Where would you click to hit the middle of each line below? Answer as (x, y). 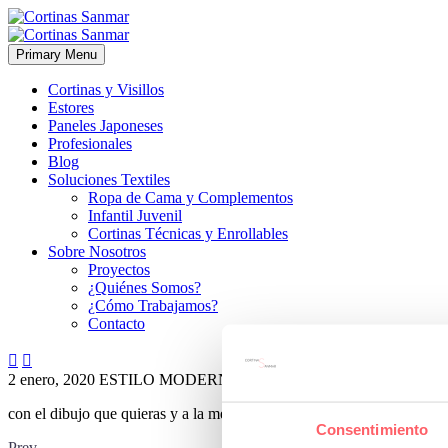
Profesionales (90, 143)
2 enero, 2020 (51, 379)
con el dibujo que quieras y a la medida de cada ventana (183, 413)
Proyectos (119, 269)
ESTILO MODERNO (170, 379)
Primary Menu (56, 54)
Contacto (116, 323)
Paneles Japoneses (105, 125)
